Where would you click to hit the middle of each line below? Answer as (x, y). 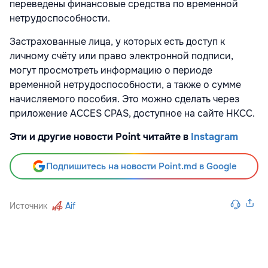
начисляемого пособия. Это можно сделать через (124, 99)
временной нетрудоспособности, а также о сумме (125, 84)
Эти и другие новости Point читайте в (100, 136)
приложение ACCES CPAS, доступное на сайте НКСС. (132, 113)
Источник (28, 205)
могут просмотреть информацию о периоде (111, 70)
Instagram (214, 136)
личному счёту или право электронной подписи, (121, 56)
